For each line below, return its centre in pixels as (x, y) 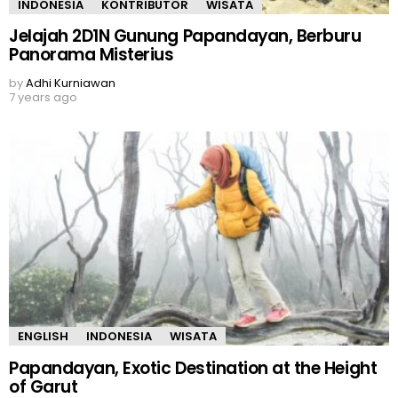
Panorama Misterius (92, 55)
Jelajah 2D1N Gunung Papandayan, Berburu (185, 36)
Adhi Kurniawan (71, 84)
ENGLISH (43, 337)
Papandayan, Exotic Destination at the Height (193, 368)
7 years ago (43, 98)
